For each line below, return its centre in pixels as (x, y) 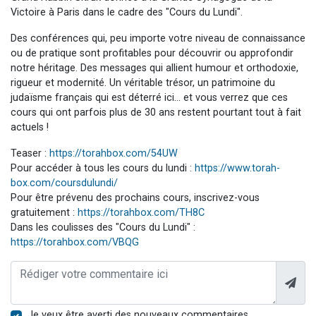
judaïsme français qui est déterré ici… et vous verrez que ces (149, 97)
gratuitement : (44, 212)
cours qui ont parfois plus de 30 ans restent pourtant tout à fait (156, 112)
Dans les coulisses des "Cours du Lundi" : (103, 227)
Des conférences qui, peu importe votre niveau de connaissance (158, 38)
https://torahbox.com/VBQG (75, 242)
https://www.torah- (237, 168)
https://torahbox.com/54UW (114, 153)
